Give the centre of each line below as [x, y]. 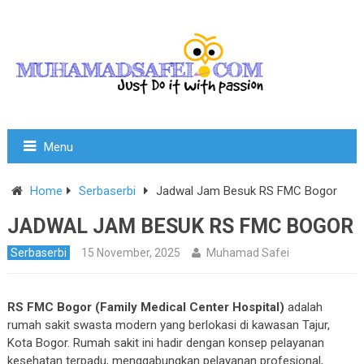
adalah [303, 307]
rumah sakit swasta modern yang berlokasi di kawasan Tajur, [168, 325]
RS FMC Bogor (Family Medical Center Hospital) [145, 307]
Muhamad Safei [247, 253]
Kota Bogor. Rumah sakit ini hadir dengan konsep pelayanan [165, 343]
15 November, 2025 [130, 253]
